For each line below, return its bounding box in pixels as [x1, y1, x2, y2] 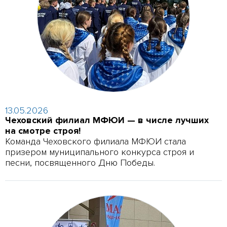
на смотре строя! [5, 125, 81, 136]
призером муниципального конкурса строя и [5, 146, 195, 158]
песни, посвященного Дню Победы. [5, 157, 156, 168]
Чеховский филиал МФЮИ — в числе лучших [5, 114, 209, 126]
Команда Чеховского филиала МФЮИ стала [5, 135, 186, 147]
